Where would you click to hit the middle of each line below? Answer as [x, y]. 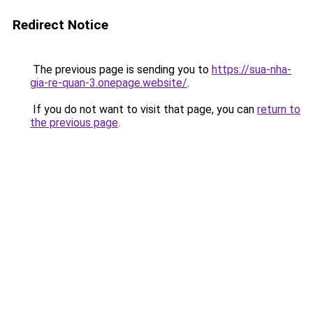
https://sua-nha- [252, 70]
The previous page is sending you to [121, 70]
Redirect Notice [60, 25]
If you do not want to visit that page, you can [144, 109]
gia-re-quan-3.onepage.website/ [109, 83]
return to [279, 109]
